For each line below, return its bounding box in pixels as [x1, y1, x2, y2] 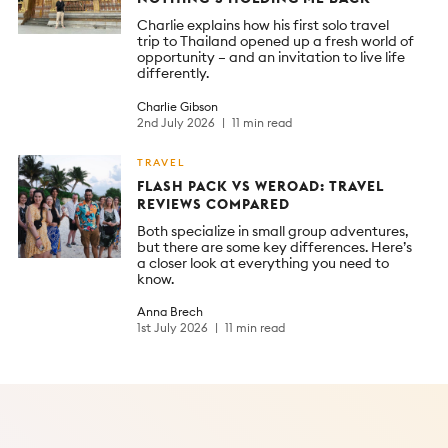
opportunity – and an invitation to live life [137, 48, 405, 66]
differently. [137, 64, 209, 82]
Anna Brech [137, 304, 203, 319]
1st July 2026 [137, 320, 211, 335]
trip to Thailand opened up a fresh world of [137, 32, 414, 50]
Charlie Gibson [137, 98, 218, 114]
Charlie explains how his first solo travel [137, 16, 389, 34]
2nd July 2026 [137, 114, 218, 130]
